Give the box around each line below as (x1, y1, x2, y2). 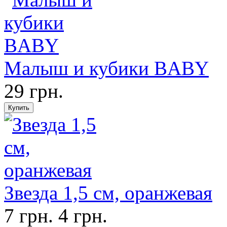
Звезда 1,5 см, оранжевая (4, 182, 212, 204)
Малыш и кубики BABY (4, 57, 209, 79)
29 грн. (4, 80, 63, 102)
